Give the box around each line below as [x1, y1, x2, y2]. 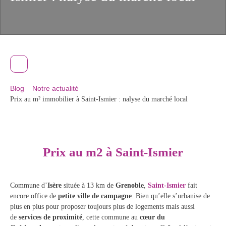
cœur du [140, 213, 165, 221]
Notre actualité [32, 84, 79, 92]
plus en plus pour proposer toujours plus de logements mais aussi [10, 202, 195, 211]
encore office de [10, 192, 58, 200]
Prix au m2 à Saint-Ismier [43, 145, 183, 159]
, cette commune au [82, 213, 140, 221]
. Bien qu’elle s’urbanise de [132, 192, 210, 200]
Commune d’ [10, 181, 47, 190]
